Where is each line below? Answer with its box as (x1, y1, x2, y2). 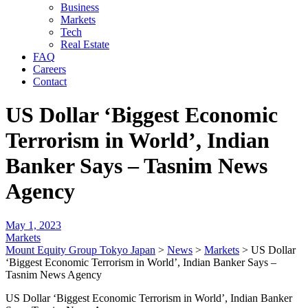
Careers (33, 63, 66, 75)
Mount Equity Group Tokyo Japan (5, 243, 155, 256)
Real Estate (60, 38, 109, 50)
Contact (33, 76, 67, 87)
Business (60, 1, 99, 13)
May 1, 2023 (5, 219, 61, 231)
